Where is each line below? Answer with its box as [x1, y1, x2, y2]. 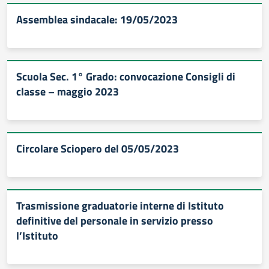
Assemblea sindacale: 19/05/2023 [16, 11, 178, 28]
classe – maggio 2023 [16, 83, 119, 100]
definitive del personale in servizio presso [16, 213, 213, 229]
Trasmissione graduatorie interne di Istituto [16, 198, 224, 214]
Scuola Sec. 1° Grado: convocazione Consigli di [16, 68, 235, 85]
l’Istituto [16, 228, 58, 244]
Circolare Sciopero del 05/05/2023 [16, 141, 179, 157]
